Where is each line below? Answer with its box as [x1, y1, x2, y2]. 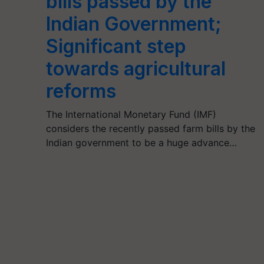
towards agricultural [45, 57, 226, 80]
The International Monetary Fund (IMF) [45, 108, 216, 120]
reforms [45, 79, 116, 103]
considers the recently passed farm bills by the [45, 122, 255, 134]
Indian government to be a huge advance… [45, 136, 237, 148]
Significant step [45, 34, 186, 58]
